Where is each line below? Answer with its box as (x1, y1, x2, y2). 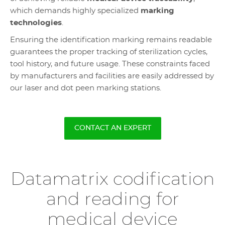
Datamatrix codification (11, 171, 214, 188)
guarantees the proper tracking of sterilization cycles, (10, 48, 207, 56)
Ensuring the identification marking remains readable (10, 36, 212, 44)
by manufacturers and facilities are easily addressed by (10, 72, 214, 80)
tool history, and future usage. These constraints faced (10, 60, 210, 68)
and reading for (46, 191, 179, 208)
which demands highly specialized (10, 7, 141, 15)
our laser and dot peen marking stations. (10, 84, 163, 92)
